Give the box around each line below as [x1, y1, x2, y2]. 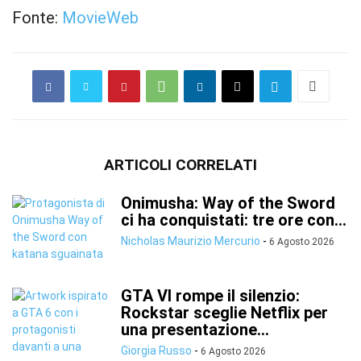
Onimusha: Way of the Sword [121, 193, 335, 214]
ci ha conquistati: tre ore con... [121, 210, 346, 230]
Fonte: [12, 8, 62, 28]
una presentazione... [121, 320, 269, 340]
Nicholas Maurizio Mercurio [121, 234, 260, 248]
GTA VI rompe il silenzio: [121, 286, 300, 306]
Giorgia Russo [121, 344, 192, 358]
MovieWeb [62, 8, 139, 28]
